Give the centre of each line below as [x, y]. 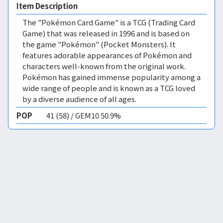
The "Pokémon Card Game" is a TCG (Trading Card [109, 22]
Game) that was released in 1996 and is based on [106, 33]
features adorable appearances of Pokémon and [107, 55]
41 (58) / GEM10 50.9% [84, 115]
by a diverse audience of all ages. [79, 99]
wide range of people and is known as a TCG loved [109, 88]
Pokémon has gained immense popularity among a [111, 77]
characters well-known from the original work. [104, 66]
